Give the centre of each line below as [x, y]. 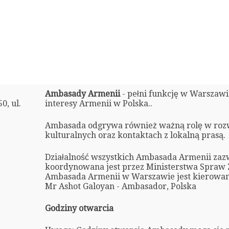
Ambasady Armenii [83, 94]
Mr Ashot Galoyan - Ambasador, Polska [120, 186]
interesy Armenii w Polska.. [98, 103]
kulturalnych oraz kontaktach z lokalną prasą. [135, 135]
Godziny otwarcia [79, 208]
